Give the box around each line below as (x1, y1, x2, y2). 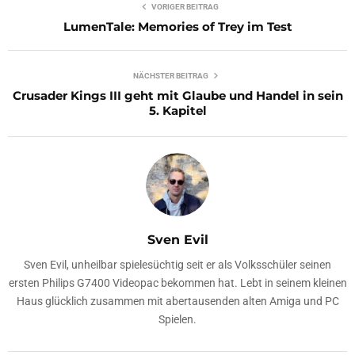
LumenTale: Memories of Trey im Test (63, 19, 292, 35)
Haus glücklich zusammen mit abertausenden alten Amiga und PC (16, 295, 339, 308)
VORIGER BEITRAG (151, 2, 219, 12)
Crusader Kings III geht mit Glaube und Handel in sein (12, 88, 343, 104)
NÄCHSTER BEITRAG (132, 71, 208, 81)
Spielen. (158, 313, 197, 326)
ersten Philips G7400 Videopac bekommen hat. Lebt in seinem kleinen (8, 277, 347, 290)
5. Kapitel (148, 103, 207, 119)
